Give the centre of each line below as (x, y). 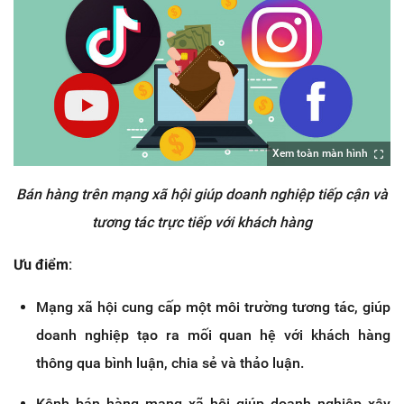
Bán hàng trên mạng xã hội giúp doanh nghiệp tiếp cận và (202, 195)
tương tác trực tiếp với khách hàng (202, 223)
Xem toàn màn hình (320, 154)
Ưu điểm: (43, 265)
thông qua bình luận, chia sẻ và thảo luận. (170, 363)
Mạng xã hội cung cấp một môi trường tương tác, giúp (213, 308)
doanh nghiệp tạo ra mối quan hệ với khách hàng (213, 335)
